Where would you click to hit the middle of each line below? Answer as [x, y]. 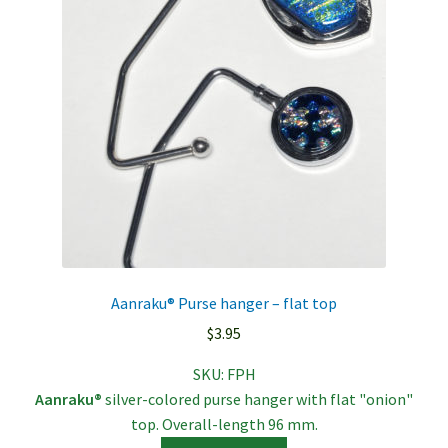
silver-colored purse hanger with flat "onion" [257, 399]
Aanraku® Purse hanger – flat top [224, 302]
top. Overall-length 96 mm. [224, 424]
